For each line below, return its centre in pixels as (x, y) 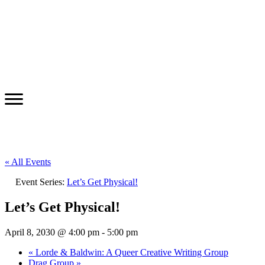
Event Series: (41, 182)
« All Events (28, 161)
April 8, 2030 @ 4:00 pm (52, 232)
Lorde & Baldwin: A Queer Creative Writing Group (131, 252)
